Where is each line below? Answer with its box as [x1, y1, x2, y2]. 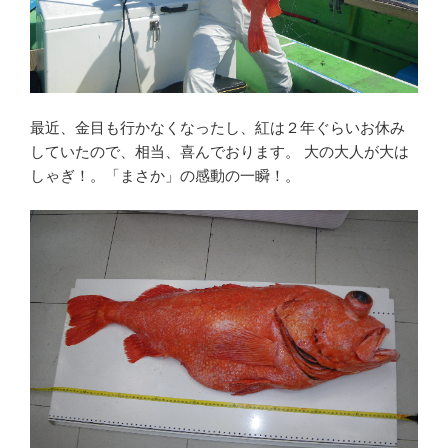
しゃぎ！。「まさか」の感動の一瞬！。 [30, 166, 300, 184]
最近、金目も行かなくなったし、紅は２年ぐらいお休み [30, 118, 405, 136]
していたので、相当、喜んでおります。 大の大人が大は [30, 142, 409, 160]
